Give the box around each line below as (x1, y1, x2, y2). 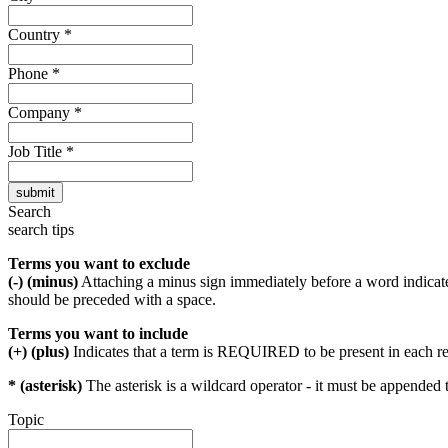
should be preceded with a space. (8, 291, 216, 309)
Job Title (8, 143, 66, 161)
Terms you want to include (8, 325, 188, 343)
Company (8, 104, 74, 122)
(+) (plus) (8, 343, 69, 361)
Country (8, 26, 64, 44)
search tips (8, 221, 74, 239)
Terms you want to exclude (8, 255, 190, 273)
